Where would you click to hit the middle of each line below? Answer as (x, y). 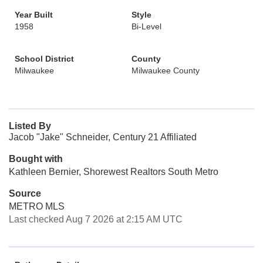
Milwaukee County (166, 70)
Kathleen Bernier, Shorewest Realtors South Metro (114, 172)
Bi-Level (146, 26)
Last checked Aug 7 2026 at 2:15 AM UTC (96, 219)
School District (44, 59)
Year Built (34, 15)
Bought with (36, 159)
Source (25, 193)
